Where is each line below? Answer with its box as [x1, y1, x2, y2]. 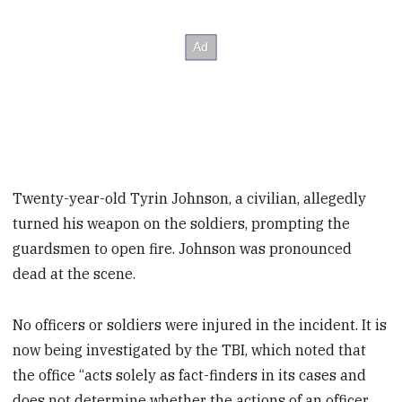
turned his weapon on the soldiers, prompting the [13, 214, 351, 232]
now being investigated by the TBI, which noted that [13, 340, 367, 359]
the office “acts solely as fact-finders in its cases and [13, 365, 367, 384]
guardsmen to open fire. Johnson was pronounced [13, 239, 353, 258]
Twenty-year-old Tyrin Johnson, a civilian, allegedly [13, 188, 367, 207]
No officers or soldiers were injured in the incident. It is [13, 315, 388, 334]
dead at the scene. [13, 264, 136, 283]
